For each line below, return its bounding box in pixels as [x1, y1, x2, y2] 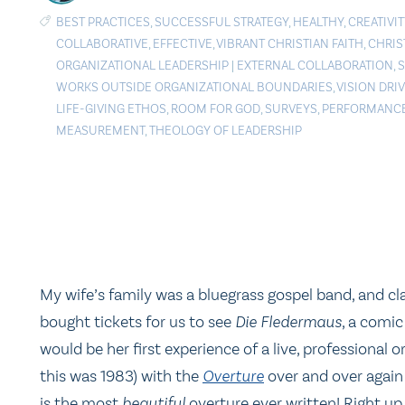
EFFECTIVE [153, 35, 212, 52]
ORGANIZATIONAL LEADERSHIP [56, 57, 229, 73]
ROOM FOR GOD [171, 100, 260, 117]
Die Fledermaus [235, 311, 342, 332]
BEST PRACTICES [56, 14, 150, 30]
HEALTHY [293, 14, 344, 30]
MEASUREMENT [56, 122, 145, 138]
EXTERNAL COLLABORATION [237, 57, 393, 73]
